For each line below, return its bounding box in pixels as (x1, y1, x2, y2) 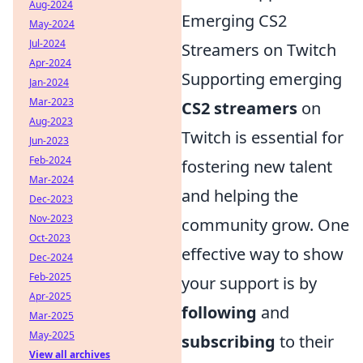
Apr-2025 (29, 289, 71, 303)
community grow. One (181, 214, 349, 236)
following (181, 301, 257, 323)
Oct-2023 (29, 231, 70, 245)
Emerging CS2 (181, 10, 287, 32)
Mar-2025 (29, 309, 74, 322)
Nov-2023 (29, 211, 73, 225)
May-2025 (29, 328, 75, 342)
